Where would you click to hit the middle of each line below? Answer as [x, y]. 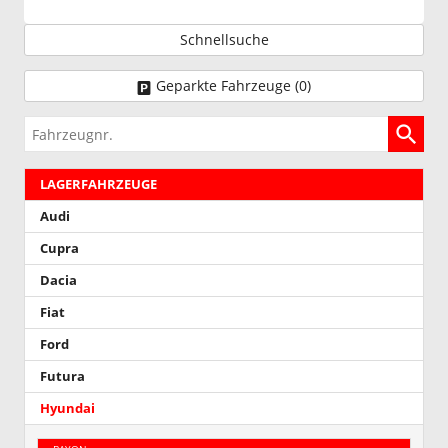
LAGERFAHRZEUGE [98, 185]
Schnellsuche [224, 40]
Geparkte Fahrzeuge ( [227, 86]
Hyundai [67, 409]
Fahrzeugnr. [65, 128]
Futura [62, 377]
